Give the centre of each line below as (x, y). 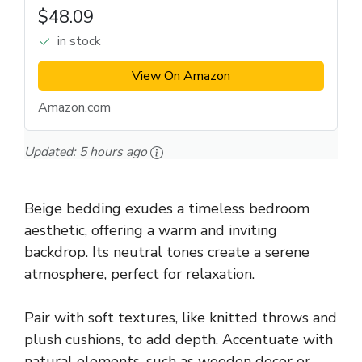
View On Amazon (181, 76)
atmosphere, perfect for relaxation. (139, 274)
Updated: (52, 152)
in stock (79, 41)
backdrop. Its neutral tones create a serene (167, 253)
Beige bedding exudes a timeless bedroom (167, 209)
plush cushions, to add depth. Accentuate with (179, 340)
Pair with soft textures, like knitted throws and (181, 318)
